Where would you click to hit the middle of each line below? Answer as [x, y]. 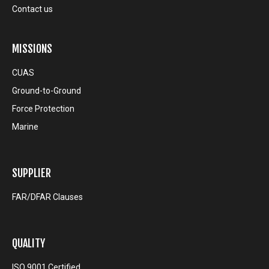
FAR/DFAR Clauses [47, 197]
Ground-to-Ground [47, 91]
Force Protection [43, 109]
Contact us [32, 9]
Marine [25, 127]
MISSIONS [32, 49]
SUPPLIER [32, 173]
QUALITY [29, 243]
